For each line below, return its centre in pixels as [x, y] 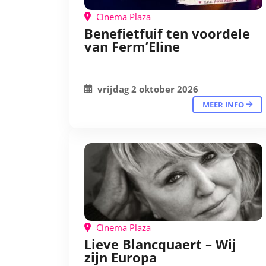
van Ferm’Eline [132, 46]
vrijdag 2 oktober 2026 [147, 89]
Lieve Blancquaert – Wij [160, 244]
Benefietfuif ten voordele [167, 33]
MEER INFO [224, 104]
